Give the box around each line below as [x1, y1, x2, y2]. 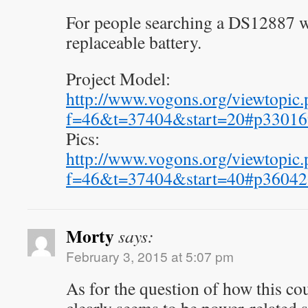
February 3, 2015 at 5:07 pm [66, 247, 234, 265]
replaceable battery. [66, 30, 201, 54]
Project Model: [66, 67, 170, 90]
